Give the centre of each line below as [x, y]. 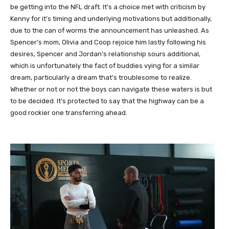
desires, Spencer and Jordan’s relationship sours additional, [105, 54]
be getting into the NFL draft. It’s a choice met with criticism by [108, 7]
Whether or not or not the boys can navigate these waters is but [111, 89]
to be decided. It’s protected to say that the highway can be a [107, 101]
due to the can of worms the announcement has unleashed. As [110, 30]
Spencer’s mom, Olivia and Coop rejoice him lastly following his [108, 42]
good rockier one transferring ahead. [69, 113]
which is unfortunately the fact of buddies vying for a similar [105, 66]
